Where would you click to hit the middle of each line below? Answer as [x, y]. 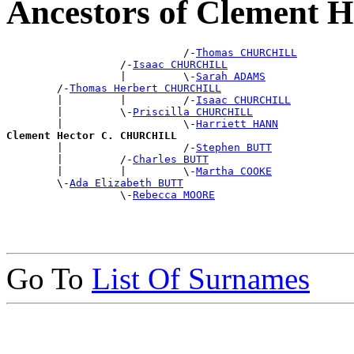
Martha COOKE [234, 171]
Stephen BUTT [234, 148]
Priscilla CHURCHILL [193, 112]
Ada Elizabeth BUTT [126, 183]
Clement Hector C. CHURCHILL [92, 136]
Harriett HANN [237, 124]
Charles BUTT [171, 160]
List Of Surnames [201, 279]
